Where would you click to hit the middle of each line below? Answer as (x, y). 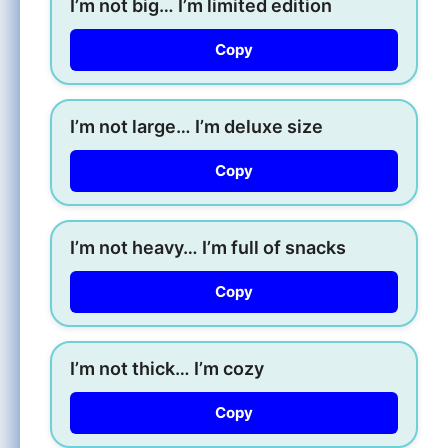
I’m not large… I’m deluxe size (196, 126)
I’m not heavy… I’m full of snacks (208, 247)
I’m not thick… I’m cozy (167, 368)
